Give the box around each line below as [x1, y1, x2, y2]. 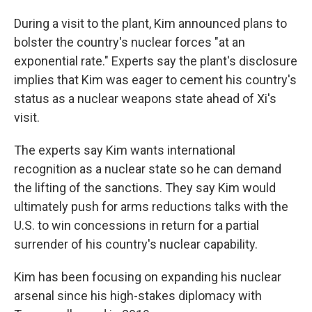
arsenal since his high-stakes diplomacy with [14, 288, 262, 303]
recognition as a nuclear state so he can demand [14, 162, 281, 176]
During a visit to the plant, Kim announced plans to [14, 16, 287, 31]
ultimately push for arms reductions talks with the [14, 199, 288, 214]
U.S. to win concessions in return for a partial [14, 218, 259, 233]
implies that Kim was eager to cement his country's [14, 72, 297, 87]
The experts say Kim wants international [14, 143, 235, 157]
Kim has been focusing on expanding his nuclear [14, 270, 281, 284]
